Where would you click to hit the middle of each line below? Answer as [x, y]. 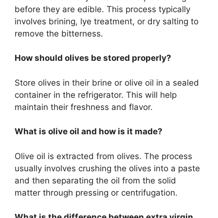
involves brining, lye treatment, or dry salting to [107, 21]
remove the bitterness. [59, 33]
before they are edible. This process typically [102, 9]
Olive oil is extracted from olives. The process [103, 156]
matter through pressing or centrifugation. [96, 192]
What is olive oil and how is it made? [89, 131]
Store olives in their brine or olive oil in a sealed [107, 82]
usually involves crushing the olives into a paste [107, 168]
